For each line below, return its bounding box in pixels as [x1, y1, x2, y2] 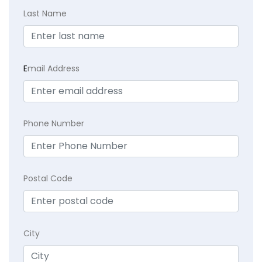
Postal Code [23, 173, 73, 185]
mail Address [27, 63, 80, 75]
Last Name [23, 8, 67, 20]
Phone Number [23, 118, 84, 130]
